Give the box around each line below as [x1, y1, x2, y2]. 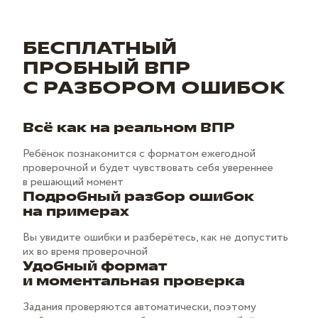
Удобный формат [23, 257, 167, 275]
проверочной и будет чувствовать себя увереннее [23, 159, 273, 176]
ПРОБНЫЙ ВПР [23, 56, 190, 79]
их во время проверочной [23, 243, 148, 260]
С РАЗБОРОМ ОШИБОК [23, 76, 285, 99]
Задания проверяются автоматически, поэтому [23, 298, 256, 315]
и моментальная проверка [23, 272, 245, 290]
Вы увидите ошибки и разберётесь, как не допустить [23, 229, 288, 246]
